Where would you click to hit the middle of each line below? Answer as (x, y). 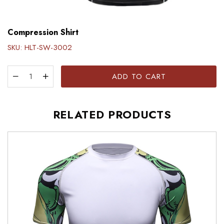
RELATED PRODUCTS (112, 114)
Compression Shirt (43, 32)
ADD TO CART (139, 76)
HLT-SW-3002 (48, 47)
